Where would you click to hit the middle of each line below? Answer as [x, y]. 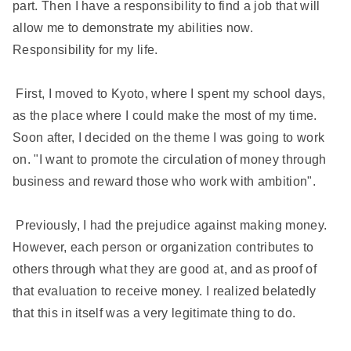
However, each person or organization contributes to [163, 248]
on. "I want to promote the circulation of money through [170, 160]
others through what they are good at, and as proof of [165, 270]
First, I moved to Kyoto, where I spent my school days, [169, 94]
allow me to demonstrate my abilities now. [133, 28]
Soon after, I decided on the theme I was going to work [169, 138]
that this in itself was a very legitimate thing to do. [154, 313]
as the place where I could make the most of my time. [165, 116]
